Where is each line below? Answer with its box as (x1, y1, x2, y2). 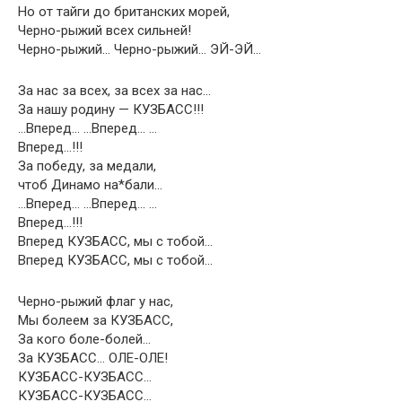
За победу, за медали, (18, 158, 156, 174)
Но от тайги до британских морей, (18, 4, 230, 20)
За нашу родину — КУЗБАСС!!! (18, 101, 204, 118)
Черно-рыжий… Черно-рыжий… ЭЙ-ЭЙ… (18, 41, 261, 57)
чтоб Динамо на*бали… (18, 177, 162, 193)
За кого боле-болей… (18, 331, 151, 347)
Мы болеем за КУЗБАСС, (18, 312, 173, 328)
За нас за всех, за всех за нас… (18, 83, 211, 99)
